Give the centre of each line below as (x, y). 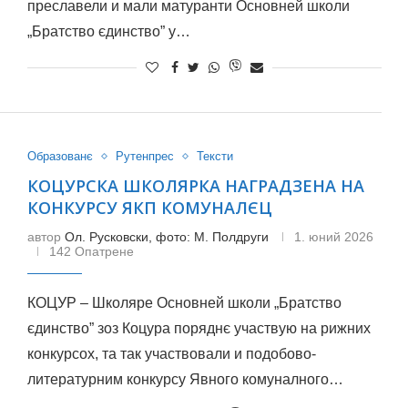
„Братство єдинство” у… (108, 31)
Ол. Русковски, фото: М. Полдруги (166, 237)
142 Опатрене (91, 251)
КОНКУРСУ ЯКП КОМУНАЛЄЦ (149, 208)
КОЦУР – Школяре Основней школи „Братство (184, 303)
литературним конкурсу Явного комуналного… (185, 379)
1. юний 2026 (333, 237)
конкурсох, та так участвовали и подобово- (171, 354)
